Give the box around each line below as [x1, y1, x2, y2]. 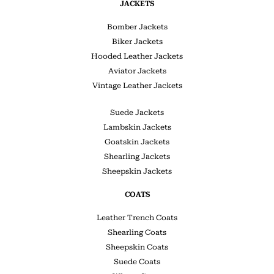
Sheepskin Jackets [102, 166, 172, 176]
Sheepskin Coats [106, 242, 168, 251]
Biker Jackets [111, 37, 163, 46]
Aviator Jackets [108, 66, 166, 75]
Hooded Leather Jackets [91, 51, 183, 61]
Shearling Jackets [104, 152, 170, 161]
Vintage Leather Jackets [92, 81, 182, 90]
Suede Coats [114, 257, 160, 266]
